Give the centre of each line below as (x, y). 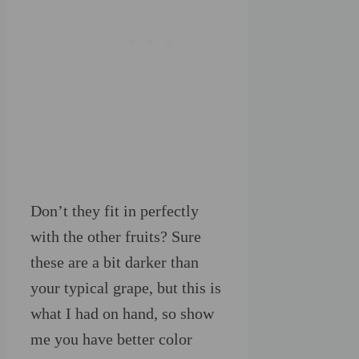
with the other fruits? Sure (116, 237)
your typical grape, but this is (126, 288)
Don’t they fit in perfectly (115, 211)
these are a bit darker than (115, 262)
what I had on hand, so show (122, 314)
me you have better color (111, 339)
